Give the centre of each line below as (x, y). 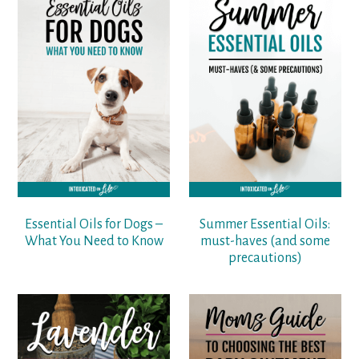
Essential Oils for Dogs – (94, 225)
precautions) (265, 258)
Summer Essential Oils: (265, 225)
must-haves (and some (265, 242)
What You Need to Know (94, 242)
